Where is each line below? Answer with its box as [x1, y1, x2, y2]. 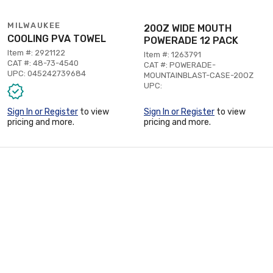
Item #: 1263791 [144, 49, 201, 59]
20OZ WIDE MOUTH [144, 22, 232, 34]
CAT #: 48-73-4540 [7, 58, 79, 68]
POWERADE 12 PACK [144, 34, 238, 46]
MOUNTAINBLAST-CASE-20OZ [144, 70, 253, 80]
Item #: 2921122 [7, 48, 65, 57]
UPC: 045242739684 [7, 68, 86, 78]
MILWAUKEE [7, 20, 61, 30]
